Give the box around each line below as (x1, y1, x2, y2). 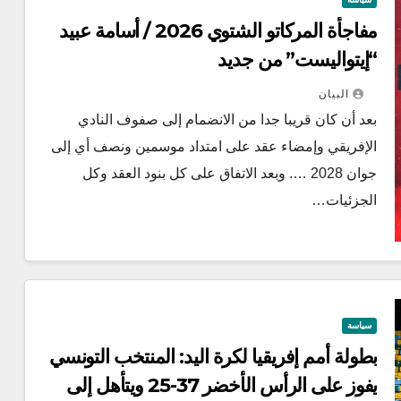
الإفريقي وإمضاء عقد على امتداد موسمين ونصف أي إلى (51, 139, 378, 155)
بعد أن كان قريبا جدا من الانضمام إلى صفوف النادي (78, 112, 378, 128)
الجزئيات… (311, 192, 378, 209)
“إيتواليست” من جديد (218, 47, 378, 73)
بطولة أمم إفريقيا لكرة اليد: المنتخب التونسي (48, 345, 378, 370)
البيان (319, 88, 350, 101)
